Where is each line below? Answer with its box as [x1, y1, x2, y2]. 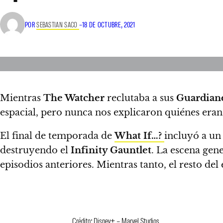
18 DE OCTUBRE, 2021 [82, 19, 135, 29]
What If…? [114, 130, 162, 141]
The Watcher [43, 93, 105, 104]
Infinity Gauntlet [71, 145, 151, 156]
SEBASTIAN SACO [36, 19, 79, 29]
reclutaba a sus [105, 93, 176, 104]
